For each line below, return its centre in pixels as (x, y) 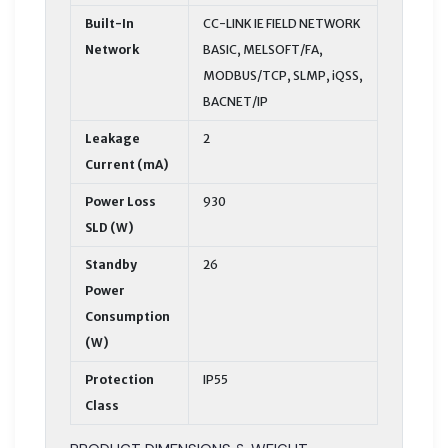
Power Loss (120, 201)
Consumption (127, 316)
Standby (111, 264)
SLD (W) (109, 227)
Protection (119, 379)
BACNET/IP (235, 101)
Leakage (112, 138)
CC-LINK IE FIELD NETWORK (282, 23)
